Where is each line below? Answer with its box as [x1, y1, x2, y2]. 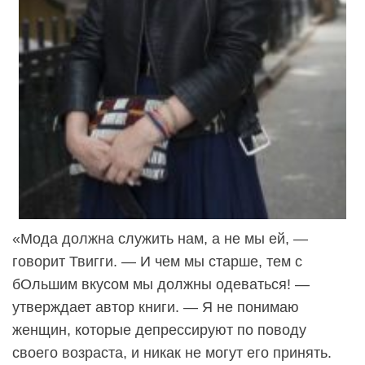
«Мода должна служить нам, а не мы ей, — [12, 230, 308, 247]
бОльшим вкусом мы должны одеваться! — [12, 275, 310, 292]
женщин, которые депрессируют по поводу [12, 321, 306, 338]
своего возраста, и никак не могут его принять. [12, 344, 332, 361]
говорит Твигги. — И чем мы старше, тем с [12, 253, 302, 270]
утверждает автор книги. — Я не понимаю [12, 298, 299, 315]
